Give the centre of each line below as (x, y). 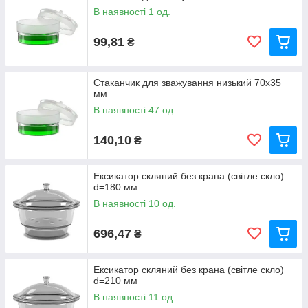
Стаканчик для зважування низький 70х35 (187, 82)
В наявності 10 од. (135, 203)
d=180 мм (115, 187)
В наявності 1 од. (132, 12)
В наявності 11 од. (134, 297)
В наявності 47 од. (135, 110)
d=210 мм (115, 280)
